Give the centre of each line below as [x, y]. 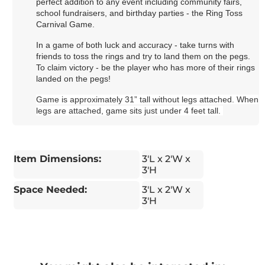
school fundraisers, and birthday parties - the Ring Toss [140, 13]
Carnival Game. [66, 24]
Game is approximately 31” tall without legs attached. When [148, 99]
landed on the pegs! [75, 78]
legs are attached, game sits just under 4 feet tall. [130, 110]
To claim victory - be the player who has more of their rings [146, 67]
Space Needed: [51, 189]
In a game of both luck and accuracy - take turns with [135, 45]
